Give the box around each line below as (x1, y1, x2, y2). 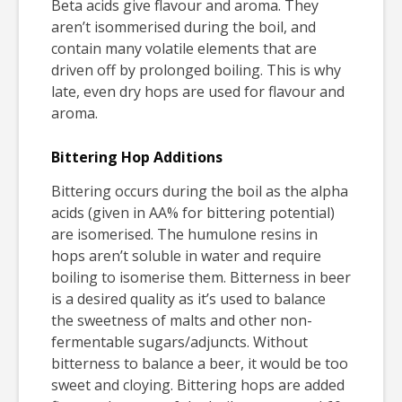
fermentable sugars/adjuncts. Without (51, 331, 308, 352)
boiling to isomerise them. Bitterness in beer (51, 267, 351, 287)
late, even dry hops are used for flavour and (51, 81, 345, 101)
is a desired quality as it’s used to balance (51, 288, 326, 309)
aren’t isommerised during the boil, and (51, 16, 316, 37)
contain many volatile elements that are (51, 38, 317, 58)
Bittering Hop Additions (51, 146, 223, 167)
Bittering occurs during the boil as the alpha (51, 180, 348, 201)
